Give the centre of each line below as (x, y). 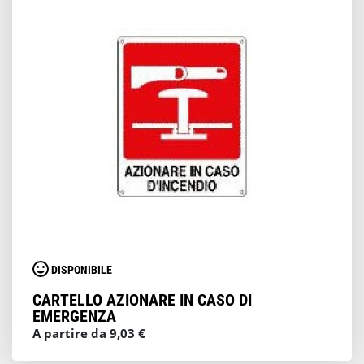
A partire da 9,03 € (89, 333)
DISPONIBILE (82, 270)
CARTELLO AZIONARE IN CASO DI (142, 300)
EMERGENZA (74, 316)
